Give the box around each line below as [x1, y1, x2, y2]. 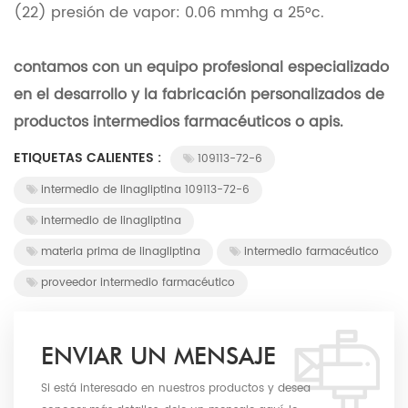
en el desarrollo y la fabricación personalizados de [14, 83, 384, 107]
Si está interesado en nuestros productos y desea [41, 380, 311, 398]
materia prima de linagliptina [41, 243, 200, 261]
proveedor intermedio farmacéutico [41, 274, 235, 292]
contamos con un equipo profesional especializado [14, 56, 389, 80]
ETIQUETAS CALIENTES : [14, 148, 165, 169]
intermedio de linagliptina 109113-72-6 [41, 181, 250, 199]
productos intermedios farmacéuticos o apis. [14, 110, 343, 135]
